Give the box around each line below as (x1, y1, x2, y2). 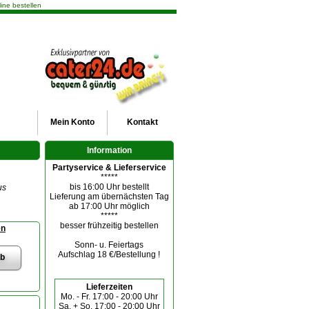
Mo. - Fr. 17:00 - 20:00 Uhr (60, 292, 158, 301)
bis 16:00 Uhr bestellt (69, 182, 149, 192)
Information (86, 146, 132, 155)
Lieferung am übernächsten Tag (49, 192, 169, 201)
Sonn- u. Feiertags (74, 240, 144, 250)
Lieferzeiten (86, 282, 132, 292)
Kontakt (126, 117, 158, 127)
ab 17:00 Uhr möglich (68, 201, 150, 211)
